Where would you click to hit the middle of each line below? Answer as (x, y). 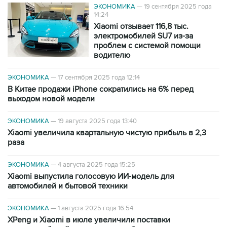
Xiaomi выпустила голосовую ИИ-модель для (91, 176)
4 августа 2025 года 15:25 (97, 164)
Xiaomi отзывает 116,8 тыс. (141, 26)
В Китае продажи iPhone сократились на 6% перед (101, 89)
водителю (112, 55)
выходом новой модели (51, 99)
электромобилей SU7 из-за (143, 36)
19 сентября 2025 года (178, 6)
